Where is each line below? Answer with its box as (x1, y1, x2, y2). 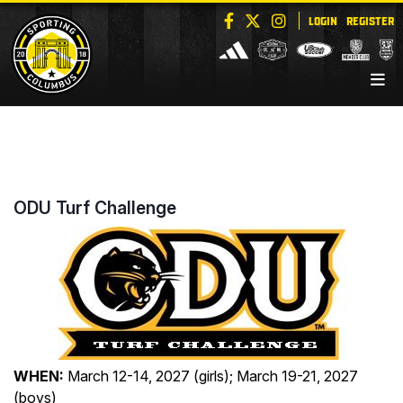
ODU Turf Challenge (13, 197, 176, 219)
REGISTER (346, 13, 394, 26)
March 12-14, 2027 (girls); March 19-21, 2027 (64, 367, 358, 385)
